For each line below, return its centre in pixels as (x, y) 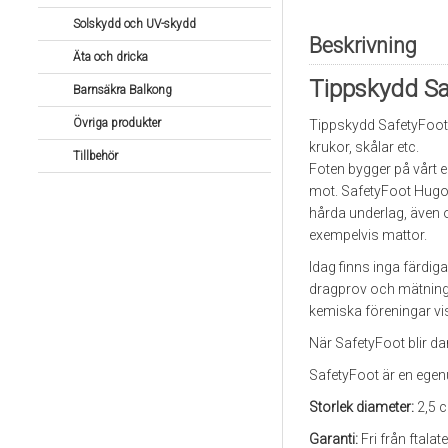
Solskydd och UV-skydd (134, 24)
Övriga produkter (116, 123)
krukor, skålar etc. (364, 147)
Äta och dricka (110, 57)
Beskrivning (363, 45)
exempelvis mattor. (368, 235)
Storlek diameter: (361, 407)
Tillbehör (95, 156)
